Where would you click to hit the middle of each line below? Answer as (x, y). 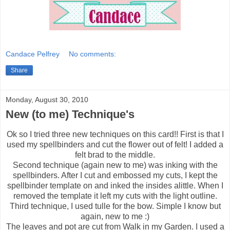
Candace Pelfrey (33, 54)
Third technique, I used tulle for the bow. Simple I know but (115, 206)
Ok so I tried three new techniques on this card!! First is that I (115, 135)
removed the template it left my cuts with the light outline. (115, 196)
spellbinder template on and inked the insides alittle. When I (115, 186)
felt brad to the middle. (115, 155)
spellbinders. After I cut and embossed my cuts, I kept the (115, 176)
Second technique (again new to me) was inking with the (115, 165)
